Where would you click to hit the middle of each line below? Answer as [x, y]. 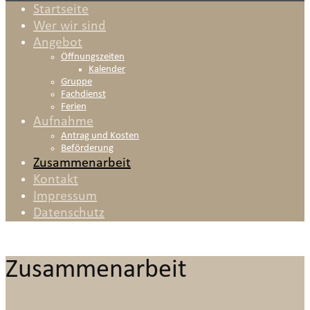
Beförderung [87, 148]
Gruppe [76, 82]
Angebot [58, 43]
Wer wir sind [70, 26]
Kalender [107, 70]
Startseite [61, 10]
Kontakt [56, 180]
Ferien [74, 107]
